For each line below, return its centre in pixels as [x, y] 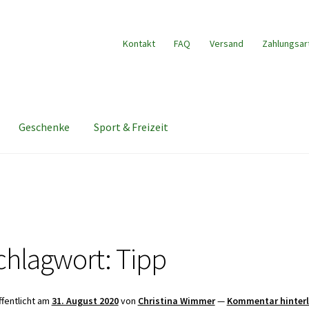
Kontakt [139, 43]
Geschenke [44, 127]
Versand [226, 43]
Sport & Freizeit [131, 127]
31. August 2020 [85, 300]
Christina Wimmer [176, 300]
